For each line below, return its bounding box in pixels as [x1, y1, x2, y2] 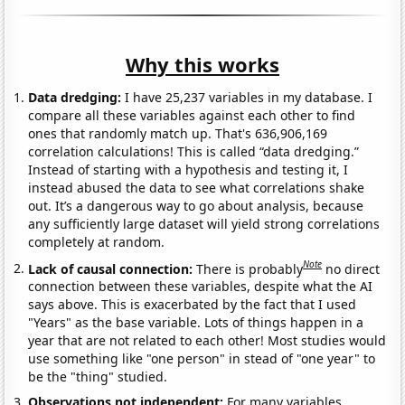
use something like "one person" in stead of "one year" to [28, 350, 376, 368]
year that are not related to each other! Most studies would [28, 332, 387, 350]
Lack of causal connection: [28, 259, 197, 278]
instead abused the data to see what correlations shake [28, 178, 365, 196]
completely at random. [28, 232, 165, 250]
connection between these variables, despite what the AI [28, 278, 373, 296]
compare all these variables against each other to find [28, 106, 356, 124]
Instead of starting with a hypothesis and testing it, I [28, 160, 349, 178]
